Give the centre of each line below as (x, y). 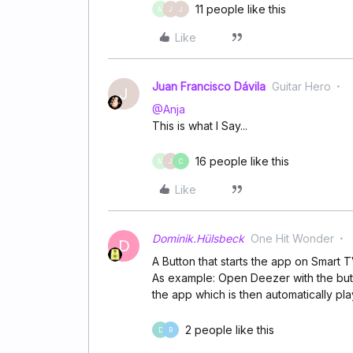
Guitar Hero (301, 86)
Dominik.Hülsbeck (198, 238)
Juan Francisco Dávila (209, 86)
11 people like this (241, 9)
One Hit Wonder (292, 238)
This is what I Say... (200, 126)
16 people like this (242, 161)
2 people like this (230, 330)
